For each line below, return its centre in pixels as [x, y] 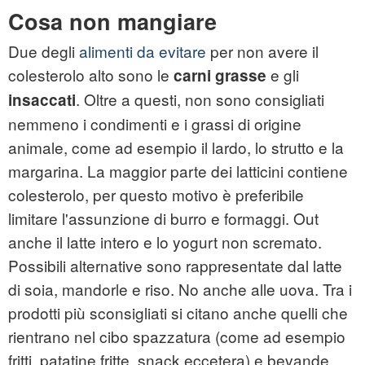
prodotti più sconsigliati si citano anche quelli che [178, 313]
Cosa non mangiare [112, 22]
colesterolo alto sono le [91, 75]
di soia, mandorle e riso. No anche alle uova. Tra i [180, 289]
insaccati [42, 100]
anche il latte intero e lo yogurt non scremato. [165, 242]
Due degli [44, 51]
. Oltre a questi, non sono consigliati [200, 99]
